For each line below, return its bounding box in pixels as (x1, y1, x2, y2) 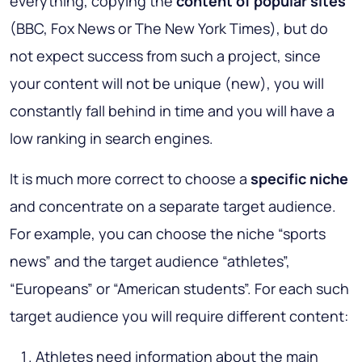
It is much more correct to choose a (10, 169, 250, 189)
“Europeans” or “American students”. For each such (10, 279, 349, 299)
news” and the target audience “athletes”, (10, 251, 290, 271)
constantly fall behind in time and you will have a (10, 101, 335, 121)
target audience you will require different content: (10, 306, 348, 326)
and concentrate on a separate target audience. (10, 196, 336, 217)
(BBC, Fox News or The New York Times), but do (10, 19, 328, 39)
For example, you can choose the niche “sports (10, 224, 326, 244)
